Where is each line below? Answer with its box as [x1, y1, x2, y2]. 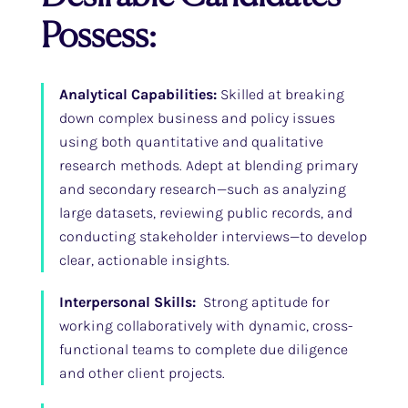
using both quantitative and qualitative [58, 133, 323, 150]
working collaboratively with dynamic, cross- [58, 317, 352, 334]
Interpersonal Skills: [58, 293, 199, 311]
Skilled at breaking [216, 86, 344, 103]
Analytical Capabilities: [58, 86, 217, 103]
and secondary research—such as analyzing [58, 180, 346, 198]
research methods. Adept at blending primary [58, 157, 358, 174]
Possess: [40, 14, 157, 56]
